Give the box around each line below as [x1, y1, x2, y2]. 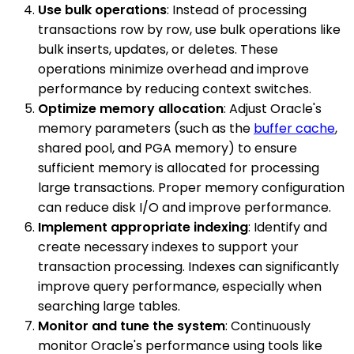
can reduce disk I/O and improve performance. [38, 198, 331, 217]
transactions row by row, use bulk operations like [38, 20, 341, 39]
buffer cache [254, 119, 335, 137]
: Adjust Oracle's [224, 99, 322, 118]
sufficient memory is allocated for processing [38, 158, 319, 177]
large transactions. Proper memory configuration [38, 178, 345, 197]
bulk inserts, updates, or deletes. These [38, 40, 278, 58]
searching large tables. [38, 296, 180, 315]
